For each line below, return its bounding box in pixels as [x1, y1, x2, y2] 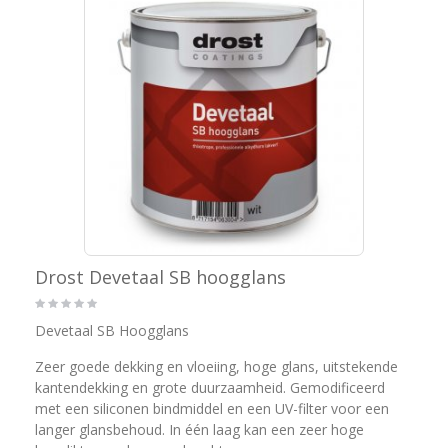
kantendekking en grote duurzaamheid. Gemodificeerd [35, 377, 385, 397]
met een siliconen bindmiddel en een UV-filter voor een [35, 398, 389, 418]
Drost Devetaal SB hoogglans [35, 264, 286, 289]
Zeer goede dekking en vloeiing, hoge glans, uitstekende [35, 356, 398, 376]
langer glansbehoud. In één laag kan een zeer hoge [35, 419, 364, 439]
